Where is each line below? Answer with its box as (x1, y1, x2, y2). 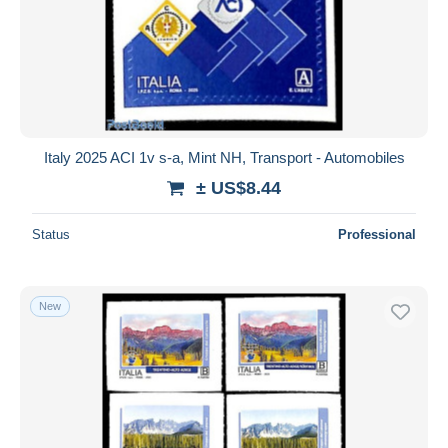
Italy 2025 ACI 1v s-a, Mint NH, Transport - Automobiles (43, 148, 405, 166)
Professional (338, 226, 416, 242)
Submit (201, 24, 247, 42)
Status (32, 226, 70, 242)
